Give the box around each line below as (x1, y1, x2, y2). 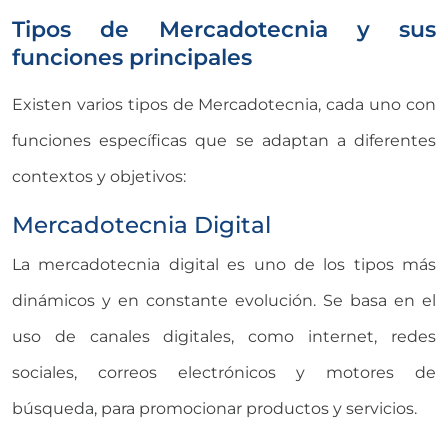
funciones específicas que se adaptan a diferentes (12, 130, 436, 150)
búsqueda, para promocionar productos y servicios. (12, 398, 417, 418)
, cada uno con (318, 94, 437, 114)
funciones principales (12, 42, 252, 71)
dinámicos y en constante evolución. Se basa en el (12, 290, 436, 310)
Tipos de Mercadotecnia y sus (12, 14, 436, 43)
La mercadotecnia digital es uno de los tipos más (12, 254, 436, 274)
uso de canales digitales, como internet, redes (12, 326, 436, 346)
